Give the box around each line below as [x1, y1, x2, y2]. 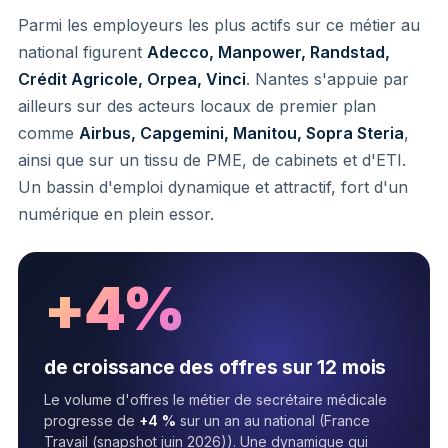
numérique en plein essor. [18, 203, 214, 224]
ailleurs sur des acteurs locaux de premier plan [18, 95, 376, 116]
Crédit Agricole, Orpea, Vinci [18, 68, 246, 89]
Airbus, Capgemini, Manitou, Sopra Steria [79, 122, 404, 143]
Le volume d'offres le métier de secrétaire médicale [44, 390, 387, 408]
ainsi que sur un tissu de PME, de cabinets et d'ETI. [18, 149, 406, 170]
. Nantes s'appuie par [246, 68, 409, 89]
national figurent [18, 41, 147, 62]
